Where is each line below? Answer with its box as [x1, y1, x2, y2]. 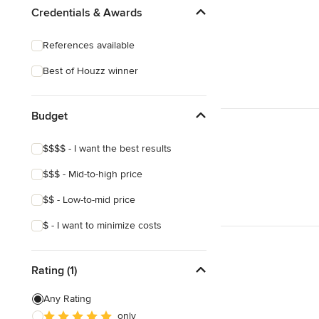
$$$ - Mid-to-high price [43, 168, 142, 180]
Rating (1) [31, 263, 77, 278]
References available [43, 39, 135, 51]
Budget [31, 108, 68, 123]
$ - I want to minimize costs [43, 219, 162, 231]
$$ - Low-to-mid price [43, 194, 135, 206]
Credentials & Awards [31, 5, 142, 20]
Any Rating [43, 293, 91, 305]
